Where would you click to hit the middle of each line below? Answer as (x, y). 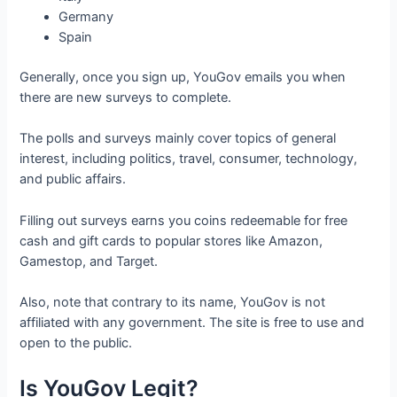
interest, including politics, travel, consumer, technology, (189, 159)
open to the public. (78, 343)
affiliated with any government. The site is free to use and (192, 322)
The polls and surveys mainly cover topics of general (178, 139)
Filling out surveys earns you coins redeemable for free (184, 220)
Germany (86, 17)
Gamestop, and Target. (89, 261)
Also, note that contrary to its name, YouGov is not (173, 302)
